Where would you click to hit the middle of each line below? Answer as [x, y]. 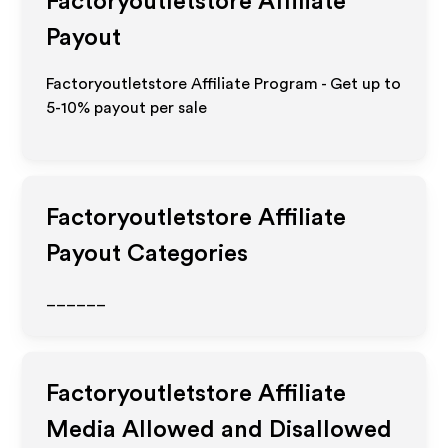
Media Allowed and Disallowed [219, 430]
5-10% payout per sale [127, 108]
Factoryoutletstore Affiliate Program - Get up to [224, 84]
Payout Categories [147, 254]
